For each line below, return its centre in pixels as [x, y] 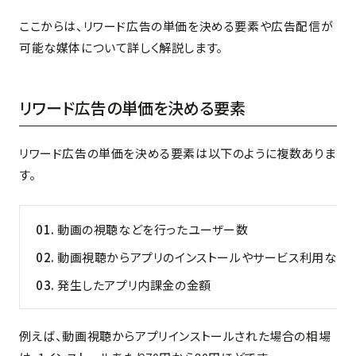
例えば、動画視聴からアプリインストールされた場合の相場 [175, 336]
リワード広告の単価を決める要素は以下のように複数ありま [178, 153]
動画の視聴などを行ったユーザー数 [153, 230]
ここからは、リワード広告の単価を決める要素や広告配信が [176, 26]
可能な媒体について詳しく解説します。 [121, 48]
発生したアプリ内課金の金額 [134, 285]
